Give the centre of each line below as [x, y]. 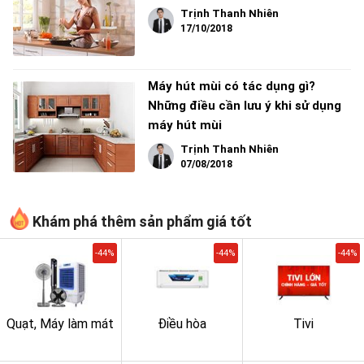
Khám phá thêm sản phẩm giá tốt [142, 222]
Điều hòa [182, 324]
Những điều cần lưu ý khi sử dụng [245, 106]
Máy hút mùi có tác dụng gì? [232, 87]
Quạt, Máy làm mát [61, 324]
